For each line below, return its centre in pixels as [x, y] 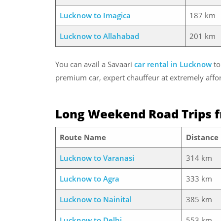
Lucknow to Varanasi [97, 158]
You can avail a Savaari [95, 64]
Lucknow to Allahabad [99, 36]
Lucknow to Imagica [95, 15]
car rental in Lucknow [173, 64]
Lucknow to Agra [89, 178]
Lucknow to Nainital [95, 199]
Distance [202, 137]
